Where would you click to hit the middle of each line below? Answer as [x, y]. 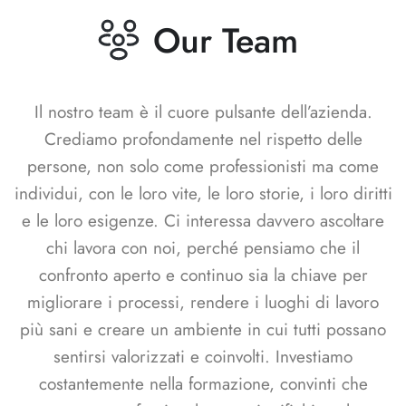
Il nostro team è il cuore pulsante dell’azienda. [203, 112]
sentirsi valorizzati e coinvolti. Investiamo [203, 357]
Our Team [225, 40]
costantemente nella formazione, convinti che [203, 384]
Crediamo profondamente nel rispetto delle [203, 140]
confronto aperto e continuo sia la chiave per [203, 275]
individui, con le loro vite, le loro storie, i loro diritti [203, 194]
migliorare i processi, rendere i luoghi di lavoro [203, 303]
